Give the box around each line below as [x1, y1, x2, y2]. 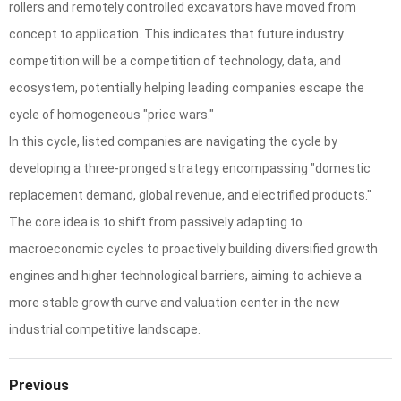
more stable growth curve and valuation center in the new [9, 295, 340, 311]
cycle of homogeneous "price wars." [9, 107, 214, 123]
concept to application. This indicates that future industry [9, 27, 344, 42]
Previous [9, 377, 69, 395]
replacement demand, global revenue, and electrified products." [9, 188, 371, 203]
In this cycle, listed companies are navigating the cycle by [9, 134, 337, 149]
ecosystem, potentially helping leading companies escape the [9, 81, 364, 96]
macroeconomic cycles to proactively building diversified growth [9, 242, 378, 257]
